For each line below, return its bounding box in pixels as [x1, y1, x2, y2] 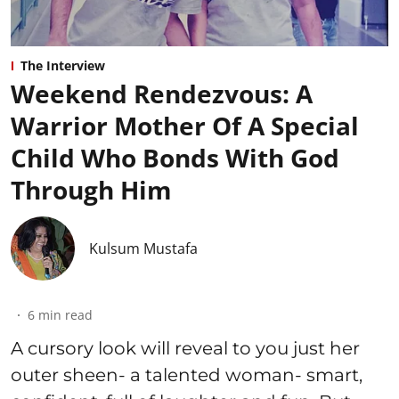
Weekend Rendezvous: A [11, 77, 313, 111]
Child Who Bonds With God [11, 141, 339, 175]
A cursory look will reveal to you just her [11, 338, 360, 360]
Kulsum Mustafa [89, 239, 198, 259]
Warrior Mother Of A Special [11, 109, 359, 143]
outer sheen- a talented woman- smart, [11, 364, 362, 387]
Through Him [11, 173, 172, 208]
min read [38, 306, 93, 324]
